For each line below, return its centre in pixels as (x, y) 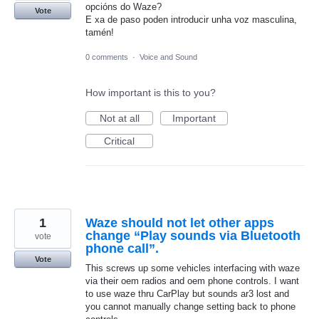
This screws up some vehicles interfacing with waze (193, 268)
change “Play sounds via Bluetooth (193, 236)
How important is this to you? (151, 93)
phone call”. (122, 249)
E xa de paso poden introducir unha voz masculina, (191, 20)
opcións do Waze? (124, 7)
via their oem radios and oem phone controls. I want (192, 281)
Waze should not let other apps (180, 223)
